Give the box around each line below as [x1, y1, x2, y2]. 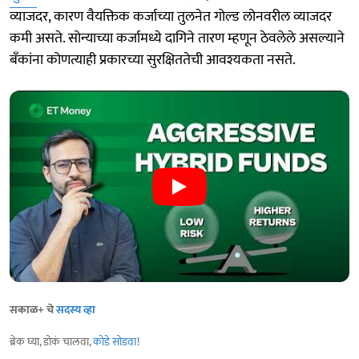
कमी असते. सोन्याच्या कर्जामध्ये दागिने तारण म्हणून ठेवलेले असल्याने [10, 26, 345, 51]
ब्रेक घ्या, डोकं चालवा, [10, 332, 93, 351]
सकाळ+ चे [10, 300, 56, 319]
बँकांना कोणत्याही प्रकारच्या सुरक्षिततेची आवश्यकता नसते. [10, 48, 296, 73]
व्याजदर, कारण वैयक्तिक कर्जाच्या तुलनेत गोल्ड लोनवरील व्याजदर [10, 5, 332, 30]
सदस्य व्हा [56, 300, 95, 319]
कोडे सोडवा [93, 332, 137, 351]
